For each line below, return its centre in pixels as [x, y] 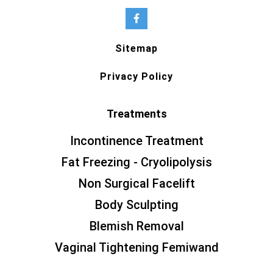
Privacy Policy [136, 77]
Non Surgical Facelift [136, 184]
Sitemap [136, 49]
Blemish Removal [136, 226]
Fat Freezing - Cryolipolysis [136, 162]
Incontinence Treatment [136, 141]
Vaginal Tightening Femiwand [136, 248]
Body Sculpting [136, 205]
